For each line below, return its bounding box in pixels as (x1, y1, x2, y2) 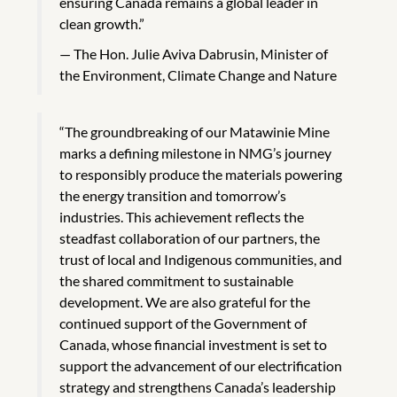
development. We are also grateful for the (59, 292, 310, 310)
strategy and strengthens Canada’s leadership (59, 378, 336, 395)
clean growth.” (59, 14, 144, 32)
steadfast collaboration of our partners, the (59, 229, 320, 246)
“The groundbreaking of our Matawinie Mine (59, 122, 330, 140)
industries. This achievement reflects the (59, 207, 304, 225)
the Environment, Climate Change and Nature (59, 66, 337, 83)
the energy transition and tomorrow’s (59, 186, 286, 204)
